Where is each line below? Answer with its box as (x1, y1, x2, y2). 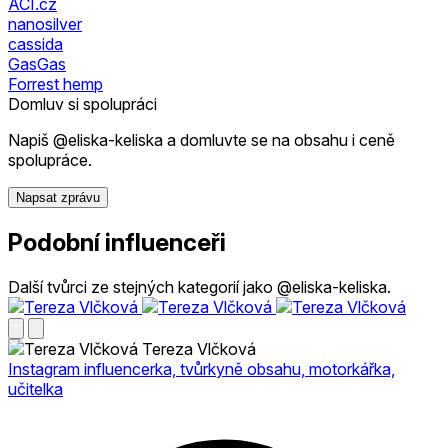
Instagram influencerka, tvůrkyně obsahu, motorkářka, (8, 358, 395, 379)
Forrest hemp (8, 73, 103, 94)
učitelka (8, 378, 63, 399)
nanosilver (8, 13, 82, 34)
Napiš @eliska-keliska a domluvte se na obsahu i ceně (8, 129, 395, 150)
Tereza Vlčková (142, 338, 256, 359)
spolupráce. (8, 149, 92, 170)
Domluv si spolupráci (8, 93, 157, 114)
